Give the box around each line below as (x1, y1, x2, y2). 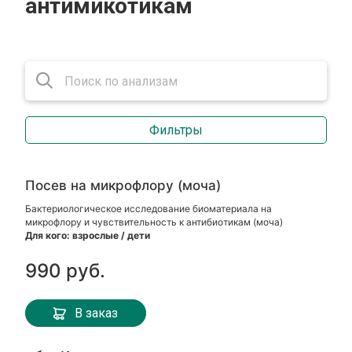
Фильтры (149, 122, 203, 137)
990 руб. (25, 259, 106, 282)
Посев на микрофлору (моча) (25, 178, 222, 193)
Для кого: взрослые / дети (25, 229, 151, 241)
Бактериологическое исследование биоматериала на (25, 203, 273, 214)
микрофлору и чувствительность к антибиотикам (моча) (25, 216, 284, 228)
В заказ (75, 305, 119, 321)
